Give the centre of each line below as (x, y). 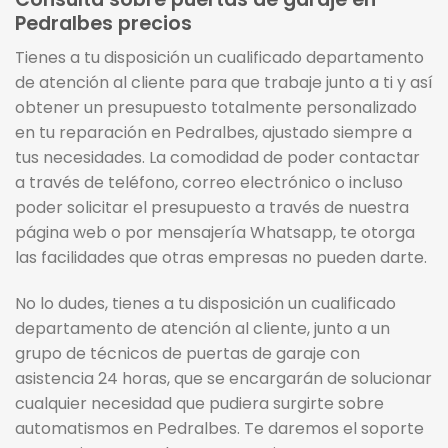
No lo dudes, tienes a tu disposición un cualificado (205, 304)
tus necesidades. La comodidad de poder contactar (217, 158)
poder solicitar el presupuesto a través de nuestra (212, 208)
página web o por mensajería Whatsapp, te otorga (215, 233)
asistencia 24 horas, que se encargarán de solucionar (223, 379)
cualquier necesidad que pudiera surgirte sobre (199, 404)
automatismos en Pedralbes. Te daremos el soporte (219, 429)
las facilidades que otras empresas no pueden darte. (221, 258)
